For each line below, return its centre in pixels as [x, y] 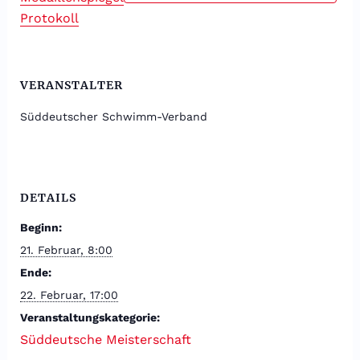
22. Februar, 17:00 [69, 295]
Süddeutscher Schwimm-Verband [113, 117]
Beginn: [41, 228]
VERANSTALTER [71, 86]
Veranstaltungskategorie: [90, 318]
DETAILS [48, 198]
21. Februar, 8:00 [66, 250]
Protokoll [49, 18]
